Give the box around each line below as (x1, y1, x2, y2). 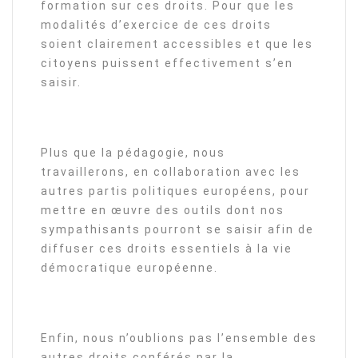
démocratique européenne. (41, 261, 218, 274)
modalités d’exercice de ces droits (41, 18, 272, 31)
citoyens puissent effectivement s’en (41, 57, 293, 70)
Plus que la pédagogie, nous (41, 146, 225, 159)
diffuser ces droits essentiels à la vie (41, 242, 292, 255)
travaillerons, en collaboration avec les (41, 165, 300, 178)
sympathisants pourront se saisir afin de (41, 223, 314, 236)
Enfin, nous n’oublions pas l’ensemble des (41, 332, 317, 344)
